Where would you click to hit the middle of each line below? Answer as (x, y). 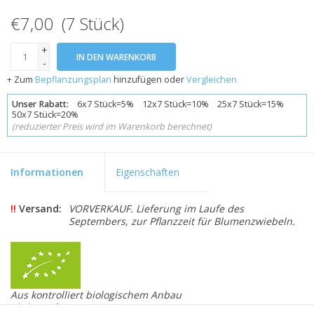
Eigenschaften (148, 172)
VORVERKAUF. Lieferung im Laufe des (156, 209)
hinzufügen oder (149, 79)
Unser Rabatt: (41, 104)
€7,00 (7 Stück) (67, 23)
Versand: (40, 209)
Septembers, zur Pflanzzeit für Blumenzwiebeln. (182, 221)
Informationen (47, 172)
